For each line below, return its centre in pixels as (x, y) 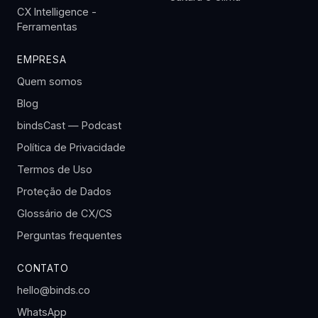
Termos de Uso (55, 169)
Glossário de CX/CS (65, 213)
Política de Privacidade (71, 147)
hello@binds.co (54, 290)
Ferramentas (47, 27)
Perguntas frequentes (70, 235)
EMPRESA (42, 60)
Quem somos (50, 81)
